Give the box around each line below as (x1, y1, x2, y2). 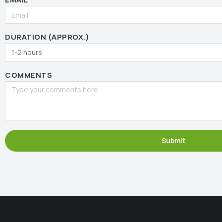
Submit (162, 136, 185, 145)
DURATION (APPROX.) (5, 32, 89, 42)
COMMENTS (5, 70, 52, 80)
